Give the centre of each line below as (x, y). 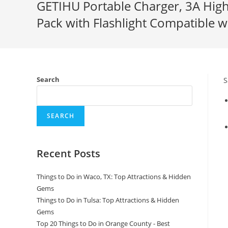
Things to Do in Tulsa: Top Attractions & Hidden (108, 200)
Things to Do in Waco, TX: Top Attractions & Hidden (114, 177)
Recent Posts (68, 153)
